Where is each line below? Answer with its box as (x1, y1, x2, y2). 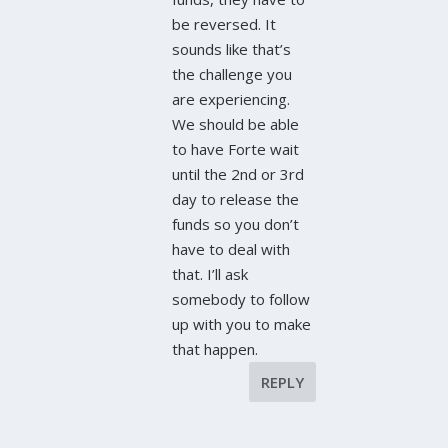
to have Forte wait (172, 138, 300, 159)
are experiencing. (172, 88, 291, 109)
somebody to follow (172, 288, 311, 309)
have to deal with (172, 238, 291, 259)
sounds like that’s (172, 38, 292, 59)
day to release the (172, 188, 300, 209)
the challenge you (172, 63, 293, 84)
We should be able (172, 113, 300, 134)
